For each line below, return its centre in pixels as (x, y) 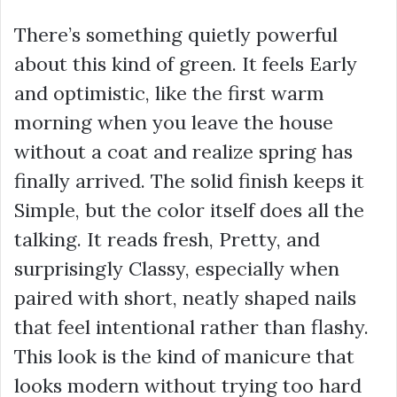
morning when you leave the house (174, 123)
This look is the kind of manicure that (184, 357)
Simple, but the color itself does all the (189, 210)
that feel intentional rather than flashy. (191, 327)
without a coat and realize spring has (183, 152)
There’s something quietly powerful (176, 35)
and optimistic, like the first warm (169, 93)
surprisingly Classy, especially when (177, 269)
